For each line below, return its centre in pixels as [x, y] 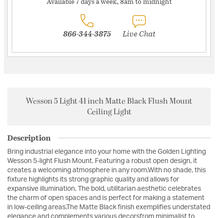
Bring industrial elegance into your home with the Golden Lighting [107, 152]
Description [29, 138]
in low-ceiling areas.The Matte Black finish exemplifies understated [109, 208]
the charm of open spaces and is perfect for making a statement [106, 198]
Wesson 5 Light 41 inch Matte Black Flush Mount [109, 101]
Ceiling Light [109, 112]
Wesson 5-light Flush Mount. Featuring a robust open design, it [102, 161]
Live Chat [139, 34]
